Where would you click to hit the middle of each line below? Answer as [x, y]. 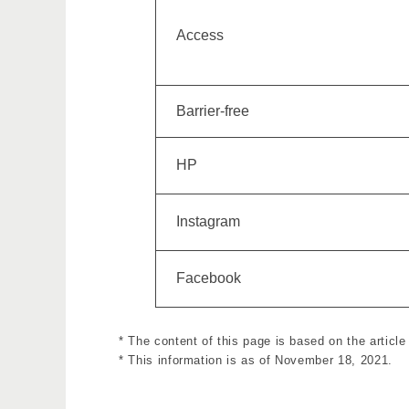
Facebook [209, 278]
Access [200, 35]
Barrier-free [213, 111]
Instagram [208, 221]
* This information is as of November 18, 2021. [256, 360]
